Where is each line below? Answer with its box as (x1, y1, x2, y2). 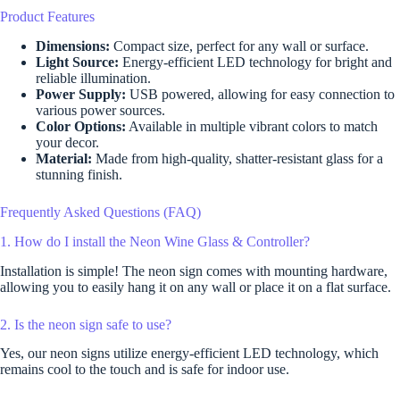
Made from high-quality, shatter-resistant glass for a (92, 150, 383, 166)
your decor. (36, 134, 99, 150)
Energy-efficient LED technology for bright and (119, 54, 392, 70)
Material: (36, 150, 92, 166)
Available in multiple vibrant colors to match (126, 118, 378, 134)
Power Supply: (36, 86, 126, 102)
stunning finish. (36, 166, 122, 182)
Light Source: (36, 54, 119, 70)
